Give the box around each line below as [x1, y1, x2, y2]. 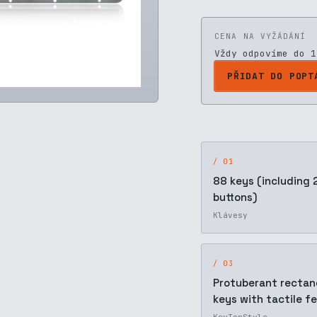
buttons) [213, 190, 257, 204]
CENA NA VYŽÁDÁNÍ [214, 31, 306, 41]
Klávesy [213, 210, 248, 220]
